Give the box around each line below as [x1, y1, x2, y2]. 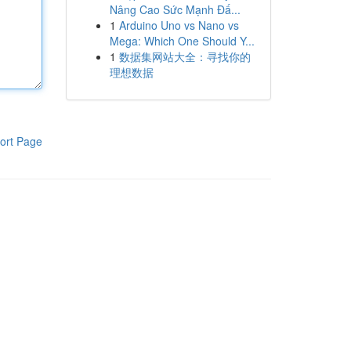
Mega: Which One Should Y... [109, 33, 255, 49]
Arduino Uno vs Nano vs [118, 17, 239, 33]
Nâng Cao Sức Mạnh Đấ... [109, 2, 241, 17]
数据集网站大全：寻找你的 [118, 49, 251, 64]
